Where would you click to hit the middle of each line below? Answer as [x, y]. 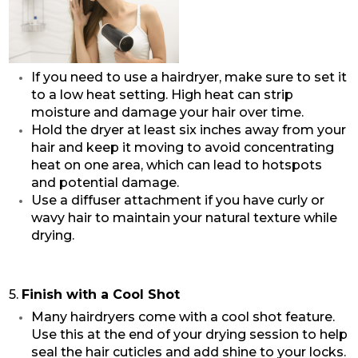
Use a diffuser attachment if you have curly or [177, 200]
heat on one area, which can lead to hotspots [176, 165]
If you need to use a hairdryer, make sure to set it [189, 77]
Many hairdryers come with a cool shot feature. [183, 316]
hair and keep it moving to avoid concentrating [182, 147]
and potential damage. [105, 182]
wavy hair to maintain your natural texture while [184, 217]
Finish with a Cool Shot [100, 294]
